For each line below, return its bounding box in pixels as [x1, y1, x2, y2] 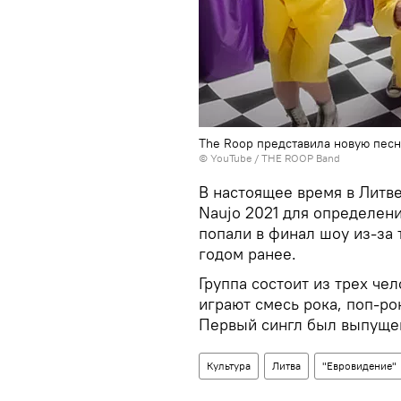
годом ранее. [199, 243, 296, 264]
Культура [207, 359, 251, 372]
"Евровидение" [322, 359, 397, 372]
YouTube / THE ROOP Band [210, 151, 340, 165]
